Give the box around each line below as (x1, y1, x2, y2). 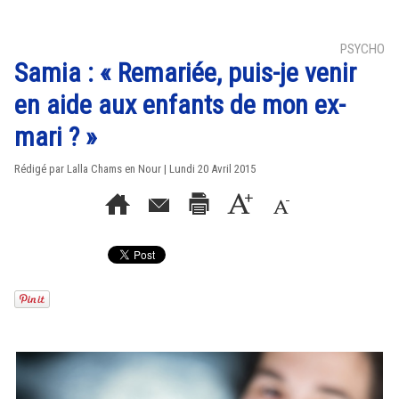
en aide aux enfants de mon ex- (14, 89, 346, 120)
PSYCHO (340, 41, 385, 57)
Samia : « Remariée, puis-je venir (14, 57, 356, 88)
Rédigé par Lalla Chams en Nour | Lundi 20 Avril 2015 (14, 162, 256, 175)
